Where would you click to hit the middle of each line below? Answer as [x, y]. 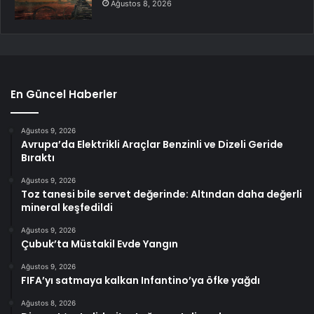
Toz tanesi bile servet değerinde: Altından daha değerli [162, 194]
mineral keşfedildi [67, 208]
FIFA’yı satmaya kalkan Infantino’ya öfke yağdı [141, 281]
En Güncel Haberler [64, 95]
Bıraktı [38, 158]
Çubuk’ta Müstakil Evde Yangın [100, 244]
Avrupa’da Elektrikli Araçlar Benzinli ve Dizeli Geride [152, 145]
